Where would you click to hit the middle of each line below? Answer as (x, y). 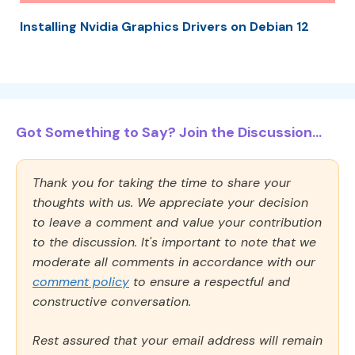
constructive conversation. (112, 301)
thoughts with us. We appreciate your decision (170, 202)
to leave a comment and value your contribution (177, 222)
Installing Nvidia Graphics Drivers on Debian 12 (164, 26)
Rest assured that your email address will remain (177, 340)
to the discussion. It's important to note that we (174, 242)
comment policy (81, 281)
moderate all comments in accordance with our (174, 261)
